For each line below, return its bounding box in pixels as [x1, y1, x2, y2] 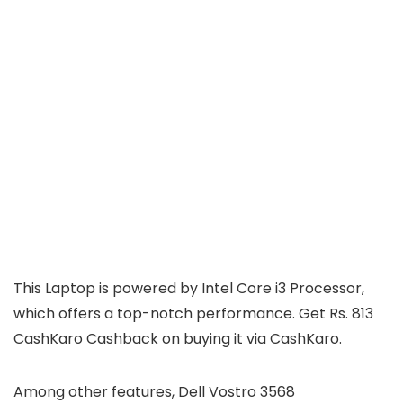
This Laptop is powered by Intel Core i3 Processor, [13, 278, 364, 299]
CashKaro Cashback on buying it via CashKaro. [13, 328, 342, 349]
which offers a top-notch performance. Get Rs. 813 [13, 303, 373, 324]
